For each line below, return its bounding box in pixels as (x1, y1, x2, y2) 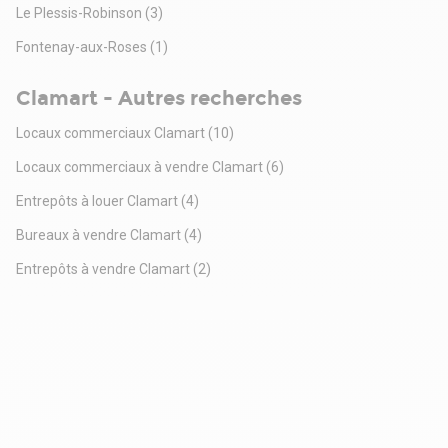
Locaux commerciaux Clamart (16, 125, 205, 142)
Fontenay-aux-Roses (16, 39, 147, 56)
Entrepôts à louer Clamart (16, 193, 178, 210)
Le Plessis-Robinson (16, 5, 142, 22)
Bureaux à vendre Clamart (16, 227, 181, 244)
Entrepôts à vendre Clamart (16, 261, 190, 278)
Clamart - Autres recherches (16, 86, 302, 111)
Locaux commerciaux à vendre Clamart (16, 159, 263, 176)
